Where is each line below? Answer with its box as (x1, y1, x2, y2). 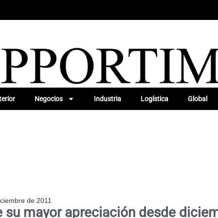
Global (187, 94, 207, 103)
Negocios (34, 94, 63, 103)
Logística (140, 94, 168, 103)
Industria (93, 94, 121, 103)
